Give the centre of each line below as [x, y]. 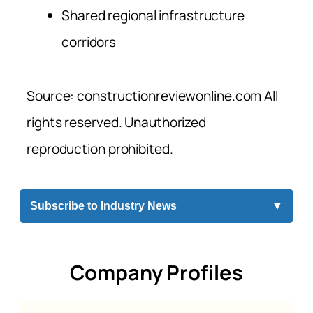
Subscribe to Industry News [103, 205]
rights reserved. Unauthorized [117, 122]
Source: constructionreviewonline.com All [152, 95]
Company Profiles [156, 273]
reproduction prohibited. [100, 148]
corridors [89, 42]
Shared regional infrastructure [153, 16]
